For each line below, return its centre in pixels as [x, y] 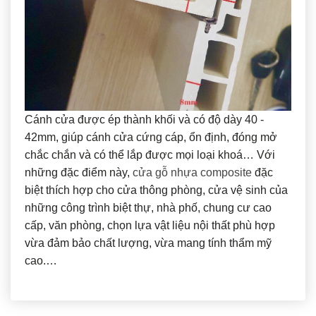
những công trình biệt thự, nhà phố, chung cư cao [148, 207]
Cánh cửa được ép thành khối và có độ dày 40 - [144, 119]
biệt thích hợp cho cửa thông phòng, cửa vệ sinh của [156, 190]
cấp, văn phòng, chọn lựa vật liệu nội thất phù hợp [150, 225]
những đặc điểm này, [79, 172]
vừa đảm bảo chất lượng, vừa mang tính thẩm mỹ [148, 243]
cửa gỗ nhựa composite [192, 172]
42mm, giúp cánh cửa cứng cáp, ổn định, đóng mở [151, 137]
